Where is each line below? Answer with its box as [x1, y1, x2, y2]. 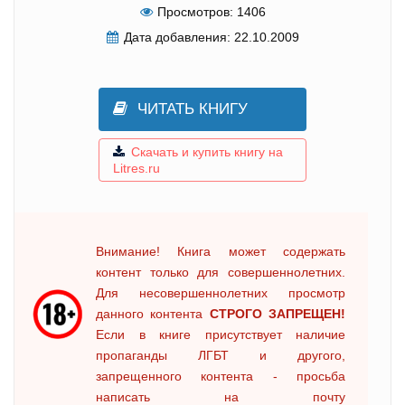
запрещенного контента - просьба [96, 368, 345, 383]
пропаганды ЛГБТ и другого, [96, 347, 345, 363]
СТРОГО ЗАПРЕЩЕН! [209, 306, 346, 321]
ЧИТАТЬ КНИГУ [137, 99, 248, 118]
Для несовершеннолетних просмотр [96, 285, 345, 300]
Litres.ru [113, 160, 160, 175]
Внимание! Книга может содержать [96, 243, 345, 259]
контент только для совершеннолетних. [96, 264, 345, 279]
